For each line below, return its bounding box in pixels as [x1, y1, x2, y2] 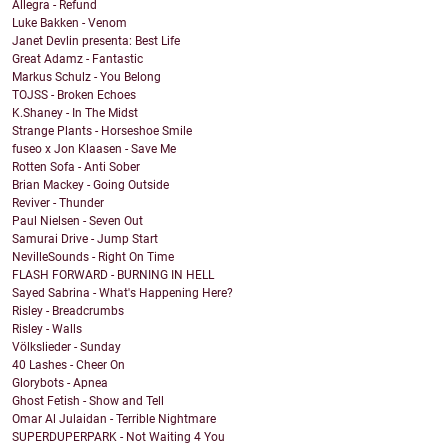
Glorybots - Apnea [12, 376, 108, 391]
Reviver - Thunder [12, 196, 104, 211]
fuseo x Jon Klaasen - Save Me [12, 142, 176, 157]
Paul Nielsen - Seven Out [12, 214, 143, 229]
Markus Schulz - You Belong [12, 70, 161, 85]
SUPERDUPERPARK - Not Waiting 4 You [12, 430, 225, 445]
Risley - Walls [12, 322, 82, 337]
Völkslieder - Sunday [12, 340, 121, 355]
